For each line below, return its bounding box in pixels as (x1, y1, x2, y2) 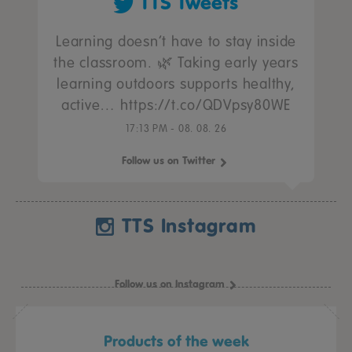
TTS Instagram (121, 214, 257, 238)
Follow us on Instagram (115, 277, 225, 291)
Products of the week (103, 332, 249, 350)
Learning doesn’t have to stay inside (56, 33, 296, 50)
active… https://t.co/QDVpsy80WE (60, 97, 291, 114)
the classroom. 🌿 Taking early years (53, 54, 299, 71)
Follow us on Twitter (121, 154, 215, 167)
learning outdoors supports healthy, (57, 75, 295, 93)
